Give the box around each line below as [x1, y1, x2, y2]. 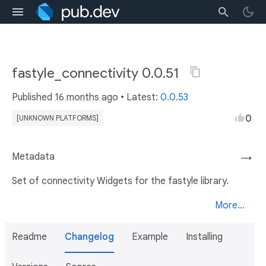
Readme [12, 231, 47, 243]
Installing [186, 231, 223, 243]
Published [12, 91, 55, 103]
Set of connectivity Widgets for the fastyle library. [12, 175, 229, 187]
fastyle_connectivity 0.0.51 [12, 64, 182, 82]
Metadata [12, 151, 55, 163]
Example [132, 231, 168, 243]
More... [215, 199, 245, 211]
